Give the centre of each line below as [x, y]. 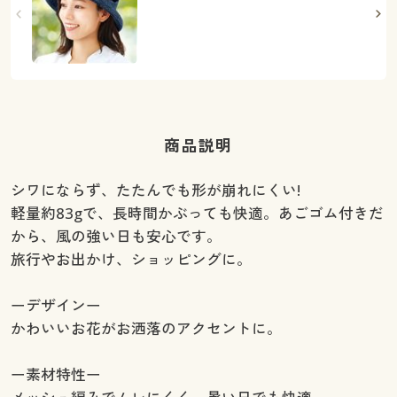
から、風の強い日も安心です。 [116, 236]
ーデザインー [55, 305]
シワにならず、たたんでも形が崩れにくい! [155, 190]
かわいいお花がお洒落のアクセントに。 [146, 328]
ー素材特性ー [55, 374]
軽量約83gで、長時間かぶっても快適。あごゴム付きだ [197, 213]
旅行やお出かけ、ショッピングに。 [131, 259]
